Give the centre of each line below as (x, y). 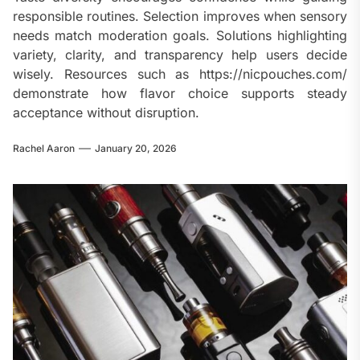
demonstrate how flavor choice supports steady (180, 94)
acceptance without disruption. (106, 113)
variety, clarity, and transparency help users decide (180, 55)
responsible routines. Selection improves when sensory (180, 16)
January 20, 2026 (136, 149)
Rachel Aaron (44, 149)
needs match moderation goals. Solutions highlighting (180, 36)
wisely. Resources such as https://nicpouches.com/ (180, 74)
